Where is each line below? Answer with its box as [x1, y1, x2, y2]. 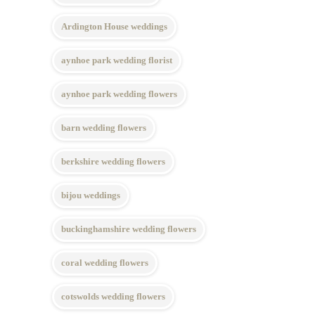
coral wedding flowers [61, 257, 148, 268]
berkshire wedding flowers [61, 156, 165, 167]
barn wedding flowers [61, 122, 146, 133]
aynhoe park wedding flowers [61, 89, 177, 99]
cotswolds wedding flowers [61, 291, 165, 302]
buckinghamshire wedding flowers [61, 224, 196, 234]
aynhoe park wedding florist [61, 55, 172, 65]
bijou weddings [61, 190, 120, 200]
